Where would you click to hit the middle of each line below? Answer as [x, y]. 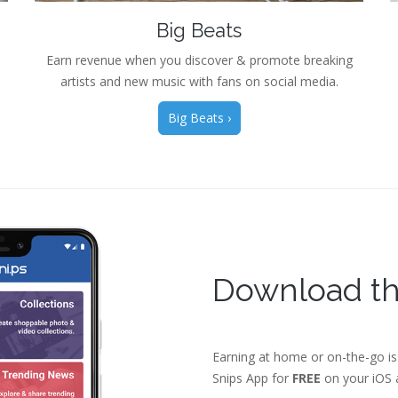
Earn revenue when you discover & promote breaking [199, 60]
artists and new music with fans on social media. [199, 81]
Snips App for [252, 378]
